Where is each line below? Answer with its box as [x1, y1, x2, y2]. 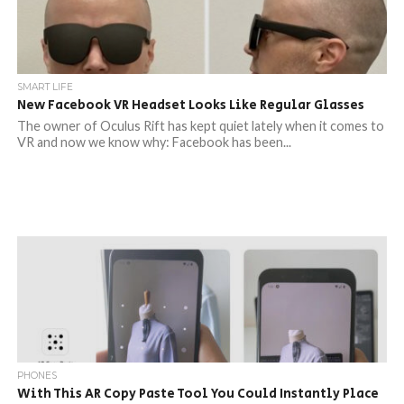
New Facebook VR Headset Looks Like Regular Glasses [16, 96, 364, 115]
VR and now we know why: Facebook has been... [16, 134, 291, 150]
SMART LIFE [16, 81, 73, 93]
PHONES [16, 370, 57, 381]
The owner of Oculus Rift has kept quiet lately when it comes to [16, 118, 384, 133]
